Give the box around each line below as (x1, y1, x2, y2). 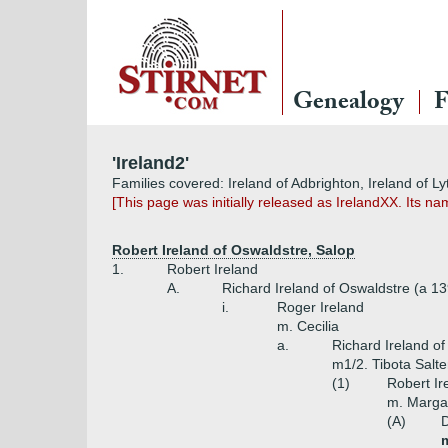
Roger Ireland (277, 299, 364, 315)
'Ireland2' (112, 153, 189, 173)
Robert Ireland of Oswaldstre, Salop (112, 242, 355, 258)
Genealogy (293, 84, 404, 125)
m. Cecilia (277, 318, 339, 334)
